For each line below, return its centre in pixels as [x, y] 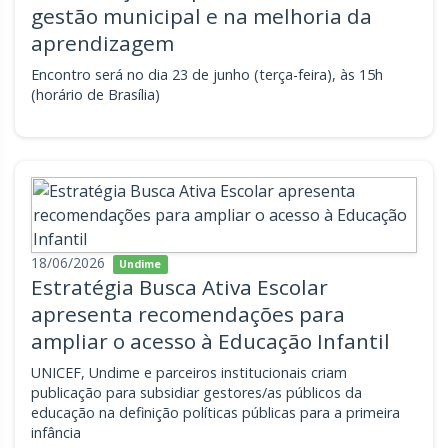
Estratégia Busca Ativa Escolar [179, 287]
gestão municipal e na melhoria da [201, 16]
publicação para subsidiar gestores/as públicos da [196, 392]
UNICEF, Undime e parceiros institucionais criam [189, 372]
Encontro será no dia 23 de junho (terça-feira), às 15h [207, 74]
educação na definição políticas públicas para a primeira [215, 412]
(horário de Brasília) [95, 94]
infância [56, 432]
